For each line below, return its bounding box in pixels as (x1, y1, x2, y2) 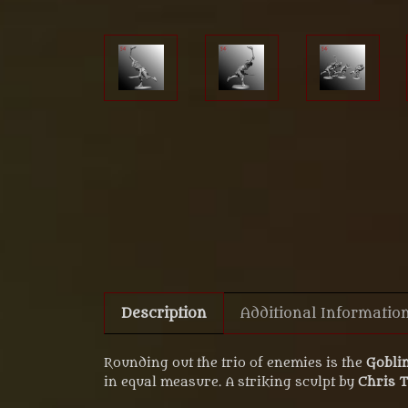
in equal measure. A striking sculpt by (104, 373, 358, 390)
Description (120, 304, 207, 321)
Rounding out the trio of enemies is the (104, 354, 366, 371)
